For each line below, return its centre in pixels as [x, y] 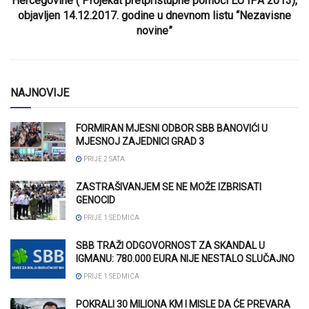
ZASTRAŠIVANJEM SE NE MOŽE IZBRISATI [169, 187]
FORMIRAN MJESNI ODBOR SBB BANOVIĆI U [172, 129]
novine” [154, 31]
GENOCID [96, 200]
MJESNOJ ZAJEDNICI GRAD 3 [140, 142]
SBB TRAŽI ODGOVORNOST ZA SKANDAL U [170, 246]
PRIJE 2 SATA [103, 159]
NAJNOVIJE [40, 93]
